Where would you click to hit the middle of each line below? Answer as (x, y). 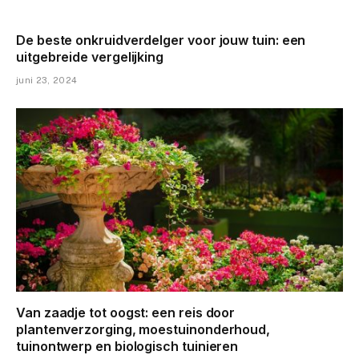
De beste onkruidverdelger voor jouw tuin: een (161, 40)
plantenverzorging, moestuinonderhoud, (143, 330)
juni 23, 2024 (47, 80)
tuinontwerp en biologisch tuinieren (127, 347)
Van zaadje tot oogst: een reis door (126, 313)
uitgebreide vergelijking (90, 56)
